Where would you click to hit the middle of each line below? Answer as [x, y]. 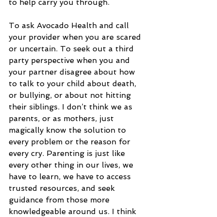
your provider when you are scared [76, 37]
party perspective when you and [70, 60]
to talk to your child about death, [74, 83]
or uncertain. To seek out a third [72, 48]
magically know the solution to [69, 130]
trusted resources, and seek [63, 188]
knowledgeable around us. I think [74, 211]
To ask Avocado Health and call [70, 25]
